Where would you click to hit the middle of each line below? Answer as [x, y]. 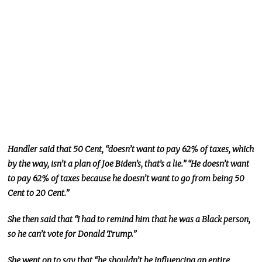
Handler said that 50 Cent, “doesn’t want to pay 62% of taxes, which [131, 149]
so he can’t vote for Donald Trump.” [72, 234]
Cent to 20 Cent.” [39, 193]
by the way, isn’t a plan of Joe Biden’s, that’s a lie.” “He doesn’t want [129, 163]
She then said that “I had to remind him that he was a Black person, [129, 219]
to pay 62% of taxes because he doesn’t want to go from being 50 [126, 178]
